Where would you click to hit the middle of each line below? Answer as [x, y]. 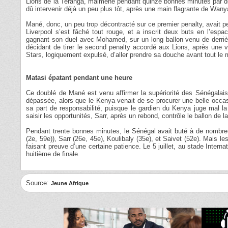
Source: [39, 183]
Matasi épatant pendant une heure [79, 78]
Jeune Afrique [70, 183]
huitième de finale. [53, 154]
